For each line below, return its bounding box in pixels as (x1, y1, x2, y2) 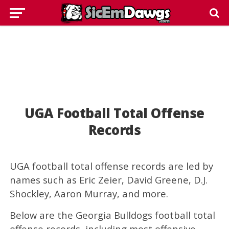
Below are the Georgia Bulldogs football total (9, 209, 215, 221)
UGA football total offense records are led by (9, 159, 213, 172)
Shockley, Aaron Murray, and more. (9, 187, 168, 200)
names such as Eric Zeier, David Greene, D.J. (9, 173, 208, 186)
